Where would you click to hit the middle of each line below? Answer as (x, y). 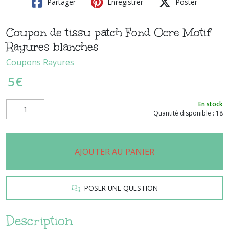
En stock (211, 104)
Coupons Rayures (40, 62)
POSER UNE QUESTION (119, 188)
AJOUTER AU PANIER (114, 152)
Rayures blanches (52, 47)
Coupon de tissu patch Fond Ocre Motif (109, 32)
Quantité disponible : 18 (188, 113)
